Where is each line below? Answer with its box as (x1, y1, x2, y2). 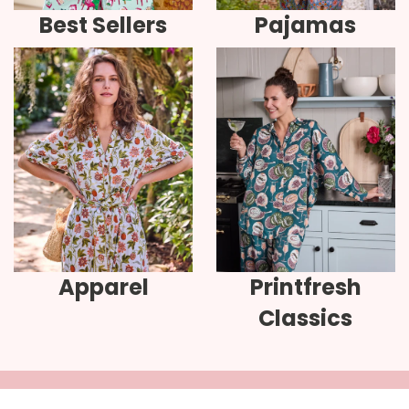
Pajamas (255, 10, 357, 41)
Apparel (58, 271, 149, 302)
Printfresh (249, 271, 362, 302)
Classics (258, 302, 353, 333)
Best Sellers (39, 10, 168, 41)
